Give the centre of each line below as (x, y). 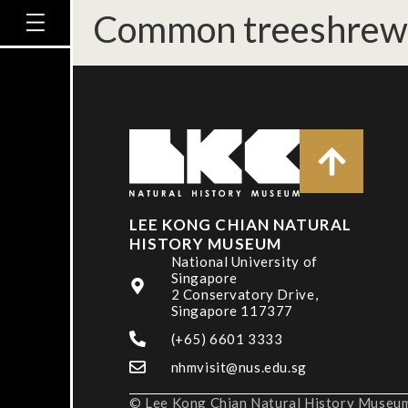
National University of (244, 261)
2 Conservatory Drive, (245, 294)
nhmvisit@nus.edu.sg (239, 367)
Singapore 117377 (232, 311)
